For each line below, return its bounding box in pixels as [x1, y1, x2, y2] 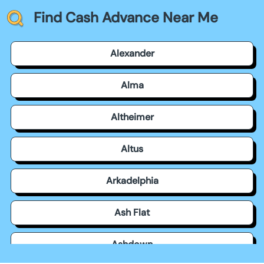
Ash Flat [114, 206, 150, 219]
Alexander [110, 47, 154, 60]
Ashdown [111, 237, 153, 250]
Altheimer [110, 110, 154, 123]
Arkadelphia [105, 174, 159, 187]
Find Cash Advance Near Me [34, 8, 218, 27]
